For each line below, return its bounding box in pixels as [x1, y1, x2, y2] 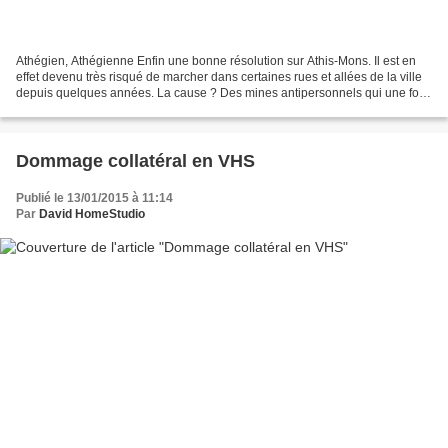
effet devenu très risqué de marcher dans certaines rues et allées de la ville [16, 70, 422, 85]
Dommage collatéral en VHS [16, 151, 255, 172]
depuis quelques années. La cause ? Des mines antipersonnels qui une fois [16, 86, 428, 101]
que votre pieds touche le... [16, 102, 162, 117]
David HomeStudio [39, 207, 145, 222]
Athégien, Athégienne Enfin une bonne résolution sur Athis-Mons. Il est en [16, 54, 416, 69]
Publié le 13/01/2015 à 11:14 [16, 191, 173, 206]
